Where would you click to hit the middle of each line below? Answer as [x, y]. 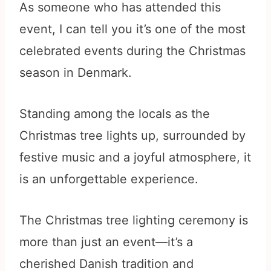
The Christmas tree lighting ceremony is [134, 220]
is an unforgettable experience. [109, 179]
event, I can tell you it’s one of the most [132, 29]
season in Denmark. [76, 73]
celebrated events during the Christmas [132, 51]
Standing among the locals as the [115, 114]
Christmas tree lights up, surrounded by [132, 136]
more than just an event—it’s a [106, 242]
